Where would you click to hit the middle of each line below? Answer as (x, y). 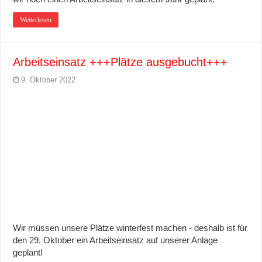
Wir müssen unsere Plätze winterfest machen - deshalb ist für (130, 227)
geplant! (28, 252)
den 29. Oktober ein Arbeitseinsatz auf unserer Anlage (116, 240)
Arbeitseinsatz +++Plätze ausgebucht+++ (120, 62)
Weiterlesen (36, 20)
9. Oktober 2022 (49, 80)
